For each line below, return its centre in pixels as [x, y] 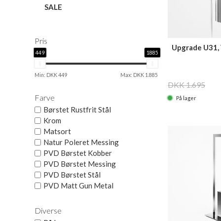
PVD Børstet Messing [80, 164]
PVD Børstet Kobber [78, 153]
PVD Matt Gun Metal [78, 185]
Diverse [48, 210]
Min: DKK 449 [51, 75]
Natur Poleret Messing [81, 142]
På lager [186, 98]
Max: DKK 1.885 [139, 75]
